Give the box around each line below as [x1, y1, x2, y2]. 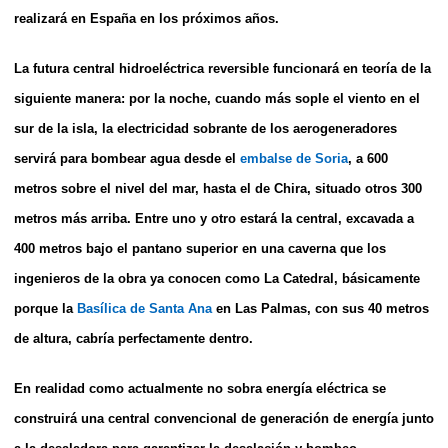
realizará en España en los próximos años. [14, 10, 279, 26]
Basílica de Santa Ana [77, 300, 212, 316]
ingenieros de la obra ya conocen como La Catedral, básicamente [14, 270, 420, 286]
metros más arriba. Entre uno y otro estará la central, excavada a [14, 210, 414, 226]
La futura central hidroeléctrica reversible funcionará [14, 60, 343, 76]
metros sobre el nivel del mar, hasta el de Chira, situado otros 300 [14, 180, 422, 196]
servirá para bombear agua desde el [14, 150, 240, 166]
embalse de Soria [240, 150, 348, 166]
